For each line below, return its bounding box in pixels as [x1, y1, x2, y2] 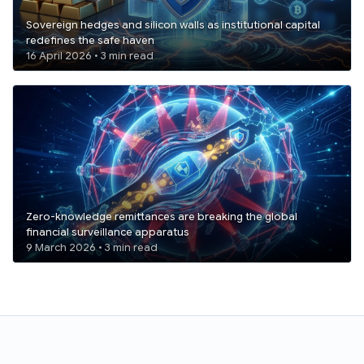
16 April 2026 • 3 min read [101, 49, 154, 63]
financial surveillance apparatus [26, 226, 189, 240]
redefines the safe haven [26, 33, 154, 47]
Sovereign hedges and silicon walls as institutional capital [26, 18, 320, 32]
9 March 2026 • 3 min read [105, 241, 158, 255]
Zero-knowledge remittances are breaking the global [26, 210, 297, 224]
